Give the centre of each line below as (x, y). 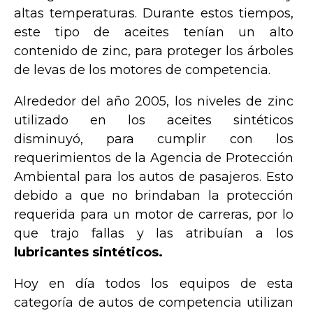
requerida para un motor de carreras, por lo (154, 214)
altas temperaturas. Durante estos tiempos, (154, 13)
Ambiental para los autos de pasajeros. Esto (154, 176)
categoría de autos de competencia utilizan (154, 302)
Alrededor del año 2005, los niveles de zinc (154, 101)
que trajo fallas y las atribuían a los (154, 233)
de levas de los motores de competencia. (142, 70)
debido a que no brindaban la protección (154, 195)
